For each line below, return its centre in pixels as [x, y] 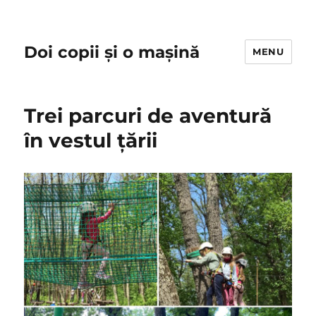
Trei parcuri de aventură [148, 116]
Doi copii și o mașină [112, 52]
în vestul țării [91, 140]
